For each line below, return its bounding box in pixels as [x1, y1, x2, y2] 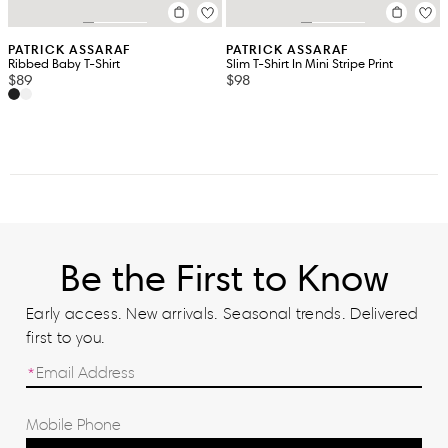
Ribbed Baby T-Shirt [8, 55, 120, 72]
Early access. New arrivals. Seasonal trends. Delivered [26, 303, 419, 323]
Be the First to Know [59, 254, 389, 302]
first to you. [26, 327, 106, 347]
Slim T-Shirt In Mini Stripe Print [226, 55, 393, 72]
